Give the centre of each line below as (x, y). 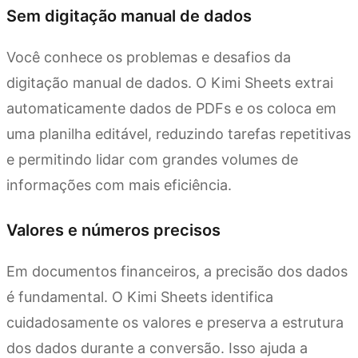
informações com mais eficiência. (119, 185)
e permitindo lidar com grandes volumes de (152, 160)
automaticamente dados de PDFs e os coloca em (171, 109)
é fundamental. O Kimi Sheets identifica (140, 297)
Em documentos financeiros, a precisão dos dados (177, 272)
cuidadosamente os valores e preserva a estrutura (175, 323)
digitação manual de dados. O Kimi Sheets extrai (170, 83)
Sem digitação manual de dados (129, 16)
